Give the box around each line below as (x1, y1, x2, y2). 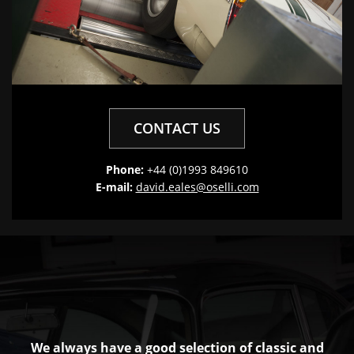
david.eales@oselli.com (135, 179, 259, 194)
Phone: (106, 161, 144, 177)
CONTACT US (134, 118, 220, 137)
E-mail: (95, 179, 133, 194)
